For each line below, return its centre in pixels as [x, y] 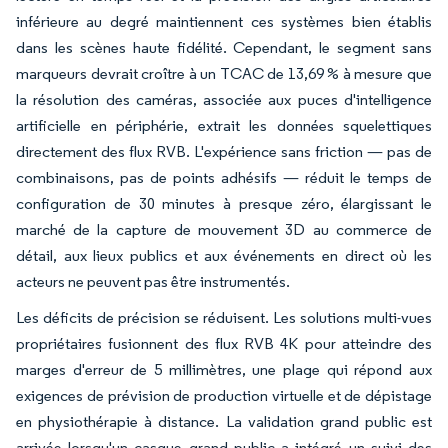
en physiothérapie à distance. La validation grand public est [224, 421]
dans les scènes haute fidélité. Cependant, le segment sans [224, 47]
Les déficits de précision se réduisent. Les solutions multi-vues [224, 317]
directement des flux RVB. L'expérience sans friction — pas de [224, 151]
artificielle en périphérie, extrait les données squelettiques [224, 125]
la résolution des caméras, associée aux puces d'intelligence [224, 99]
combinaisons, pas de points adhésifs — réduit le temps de [224, 177]
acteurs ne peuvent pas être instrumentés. [153, 281]
